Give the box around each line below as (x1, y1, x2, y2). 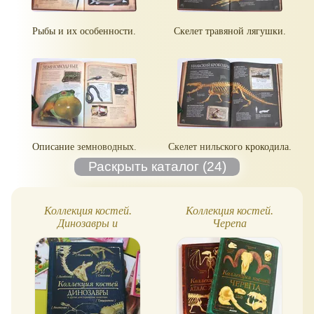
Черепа (212, 217, 247, 230)
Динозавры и (57, 217, 118, 230)
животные (61, 243, 114, 255)
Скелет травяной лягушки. (174, 25, 286, 36)
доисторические (48, 230, 127, 243)
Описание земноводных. (32, 141, 137, 153)
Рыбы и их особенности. (32, 25, 136, 36)
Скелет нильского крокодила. (168, 141, 292, 153)
